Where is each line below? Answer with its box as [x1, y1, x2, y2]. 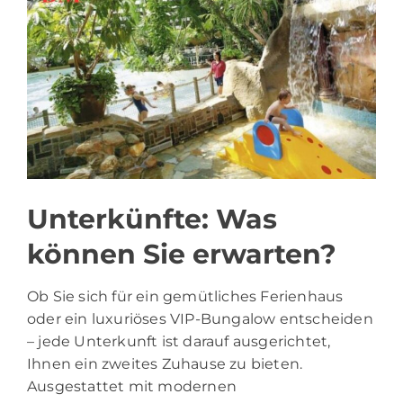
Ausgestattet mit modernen [27, 377, 237, 395]
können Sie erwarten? [27, 237, 336, 271]
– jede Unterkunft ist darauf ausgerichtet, [27, 332, 331, 350]
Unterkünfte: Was [27, 201, 277, 236]
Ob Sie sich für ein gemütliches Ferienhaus [27, 287, 344, 305]
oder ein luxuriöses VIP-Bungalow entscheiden [27, 309, 373, 327]
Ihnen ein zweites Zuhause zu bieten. [27, 354, 303, 372]
